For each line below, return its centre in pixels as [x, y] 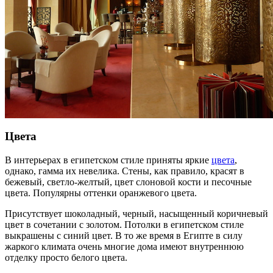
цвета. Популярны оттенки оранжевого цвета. [101, 193]
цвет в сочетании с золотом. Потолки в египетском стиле [124, 224]
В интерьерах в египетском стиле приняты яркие [108, 160]
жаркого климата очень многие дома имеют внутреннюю [124, 246]
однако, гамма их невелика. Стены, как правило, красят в [125, 171]
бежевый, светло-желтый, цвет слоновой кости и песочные [128, 182]
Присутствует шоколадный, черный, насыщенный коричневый [136, 213]
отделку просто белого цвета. [66, 257]
